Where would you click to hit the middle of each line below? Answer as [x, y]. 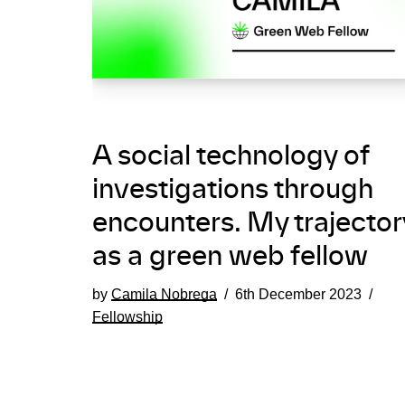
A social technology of [231, 156]
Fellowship [127, 316]
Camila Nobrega [164, 293]
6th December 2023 [298, 293]
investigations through [233, 190]
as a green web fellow [230, 257]
